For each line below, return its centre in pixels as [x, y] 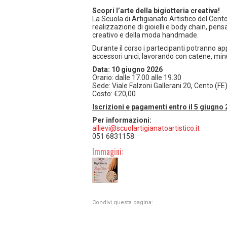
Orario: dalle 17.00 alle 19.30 [137, 78]
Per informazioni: [122, 120]
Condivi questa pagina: [123, 202]
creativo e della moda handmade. [145, 35]
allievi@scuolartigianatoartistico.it [146, 128]
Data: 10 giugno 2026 [127, 69]
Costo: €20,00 [114, 94]
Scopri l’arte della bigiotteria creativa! [156, 11]
